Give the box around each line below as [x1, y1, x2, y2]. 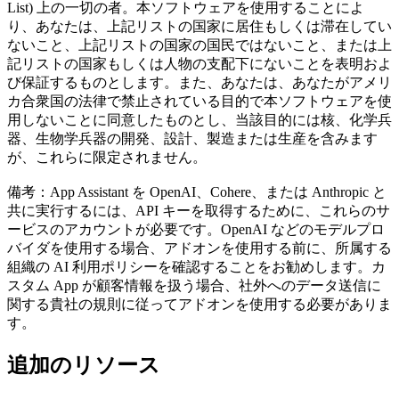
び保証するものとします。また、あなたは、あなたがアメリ [7, 75, 392, 91]
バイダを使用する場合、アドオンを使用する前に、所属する [7, 240, 392, 256]
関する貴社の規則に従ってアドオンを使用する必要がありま [7, 297, 392, 313]
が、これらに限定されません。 [7, 150, 207, 166]
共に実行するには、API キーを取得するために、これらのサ [7, 203, 390, 219]
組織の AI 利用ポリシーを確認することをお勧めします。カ [7, 259, 386, 275]
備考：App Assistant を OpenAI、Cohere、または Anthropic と [7, 184, 387, 200]
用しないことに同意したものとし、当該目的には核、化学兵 [7, 112, 392, 128]
